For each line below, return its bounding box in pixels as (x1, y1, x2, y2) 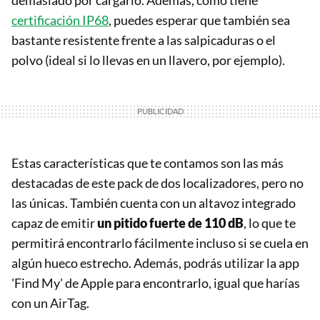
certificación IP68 (11, 11, 109, 28)
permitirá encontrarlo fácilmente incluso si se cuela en (11, 234, 309, 251)
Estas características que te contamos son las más (11, 154, 284, 171)
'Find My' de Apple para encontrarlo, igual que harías (11, 274, 300, 291)
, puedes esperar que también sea (109, 11, 290, 28)
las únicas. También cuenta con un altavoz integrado (11, 194, 296, 211)
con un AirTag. (11, 294, 89, 311)
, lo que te (244, 214, 296, 231)
